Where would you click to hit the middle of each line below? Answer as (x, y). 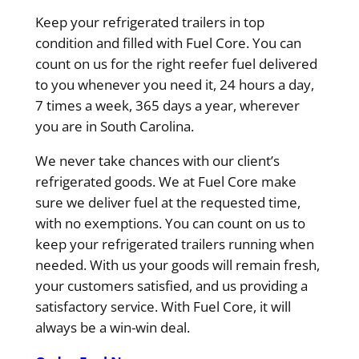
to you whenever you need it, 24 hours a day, (174, 85)
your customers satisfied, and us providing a (171, 285)
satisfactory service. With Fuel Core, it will (163, 306)
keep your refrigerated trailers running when (174, 244)
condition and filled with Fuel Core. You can (168, 43)
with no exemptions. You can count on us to (170, 223)
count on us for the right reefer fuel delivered (176, 64)
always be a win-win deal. (112, 327)
